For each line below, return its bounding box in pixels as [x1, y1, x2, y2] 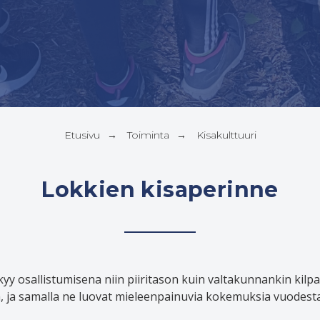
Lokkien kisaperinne [41, 176, 279, 203]
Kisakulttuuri [196, 129, 256, 141]
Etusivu [64, 129, 100, 141]
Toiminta [126, 129, 169, 141]
